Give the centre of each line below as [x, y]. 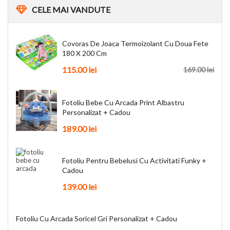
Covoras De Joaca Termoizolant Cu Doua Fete [135, 43]
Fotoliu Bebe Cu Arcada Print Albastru [123, 102]
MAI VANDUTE [81, 9]
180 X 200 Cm [84, 53]
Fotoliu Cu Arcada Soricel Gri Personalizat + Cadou [97, 219]
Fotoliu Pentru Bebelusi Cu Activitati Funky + [134, 161]
